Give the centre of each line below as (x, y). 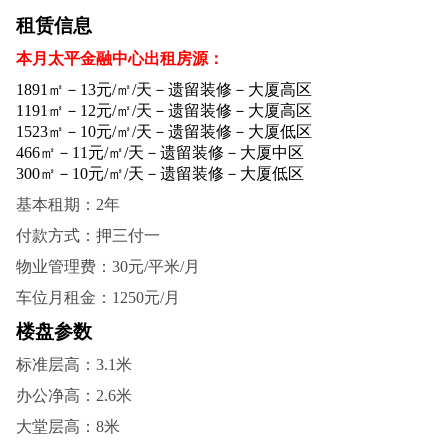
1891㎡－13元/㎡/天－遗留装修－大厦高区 (163, 89)
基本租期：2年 (67, 204)
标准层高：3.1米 (73, 364)
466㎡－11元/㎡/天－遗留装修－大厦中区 (159, 152)
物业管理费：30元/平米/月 (107, 266)
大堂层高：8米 (67, 426)
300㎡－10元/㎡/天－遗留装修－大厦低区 (159, 173)
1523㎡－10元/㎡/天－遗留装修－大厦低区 (163, 131)
